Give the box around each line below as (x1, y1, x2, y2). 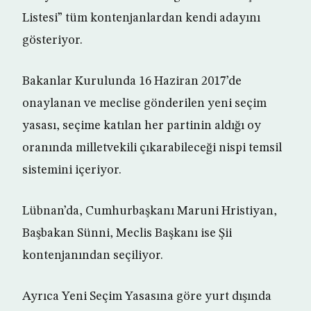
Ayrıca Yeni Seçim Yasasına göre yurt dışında (22, 290, 271, 303)
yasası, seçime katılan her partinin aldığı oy (22, 119, 261, 133)
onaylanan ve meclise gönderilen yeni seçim (22, 97, 267, 110)
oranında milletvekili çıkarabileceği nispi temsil (22, 142, 282, 155)
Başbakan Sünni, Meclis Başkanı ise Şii (22, 227, 232, 240)
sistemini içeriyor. (22, 164, 121, 177)
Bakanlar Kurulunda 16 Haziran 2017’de (22, 75, 242, 88)
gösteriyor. (22, 34, 83, 47)
